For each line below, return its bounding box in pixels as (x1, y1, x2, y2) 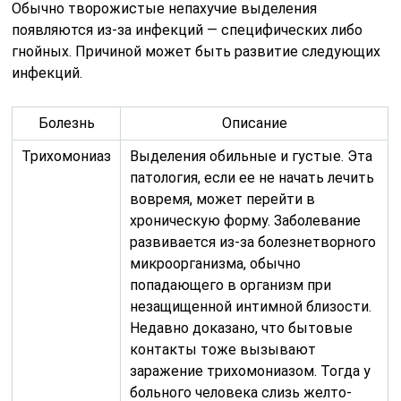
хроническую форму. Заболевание (130, 212, 362, 229)
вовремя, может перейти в (130, 191, 316, 208)
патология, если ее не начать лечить (130, 169, 375, 186)
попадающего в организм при (130, 277, 332, 294)
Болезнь (38, 115, 95, 132)
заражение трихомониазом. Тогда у (130, 363, 371, 380)
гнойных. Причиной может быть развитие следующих (12, 43, 381, 60)
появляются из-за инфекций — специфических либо (12, 21, 363, 38)
